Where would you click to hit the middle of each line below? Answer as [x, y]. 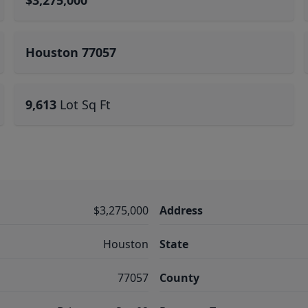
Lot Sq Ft [86, 104]
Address [181, 210]
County [179, 278]
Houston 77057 [71, 52]
